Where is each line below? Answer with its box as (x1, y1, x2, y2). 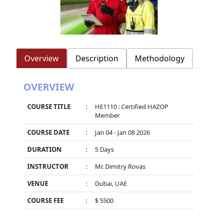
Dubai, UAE (94, 179, 127, 188)
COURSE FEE (27, 196, 64, 205)
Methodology (134, 53, 184, 64)
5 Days (94, 145, 114, 154)
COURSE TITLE (27, 102, 71, 111)
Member (94, 111, 120, 120)
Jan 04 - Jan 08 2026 (94, 128, 150, 137)
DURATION (27, 145, 62, 154)
